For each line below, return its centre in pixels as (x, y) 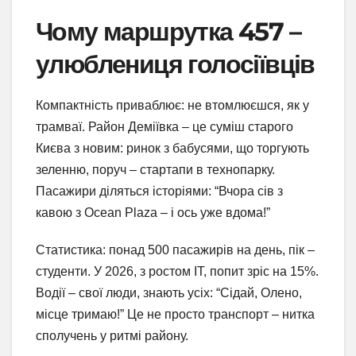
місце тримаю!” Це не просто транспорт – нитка (175, 314)
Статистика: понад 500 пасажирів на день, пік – (175, 250)
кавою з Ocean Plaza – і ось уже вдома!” (153, 212)
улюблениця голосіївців (175, 64)
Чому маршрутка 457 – (168, 31)
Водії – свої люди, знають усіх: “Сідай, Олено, (169, 292)
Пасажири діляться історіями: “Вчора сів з (159, 191)
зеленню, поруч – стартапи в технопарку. (155, 169)
